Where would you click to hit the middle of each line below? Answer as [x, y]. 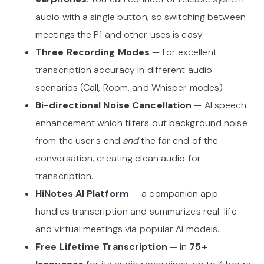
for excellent [189, 52]
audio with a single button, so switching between [141, 16]
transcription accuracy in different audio [124, 70]
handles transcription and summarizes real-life [136, 211]
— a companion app [175, 193]
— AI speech [220, 105]
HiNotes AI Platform [83, 193]
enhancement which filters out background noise [141, 123]
